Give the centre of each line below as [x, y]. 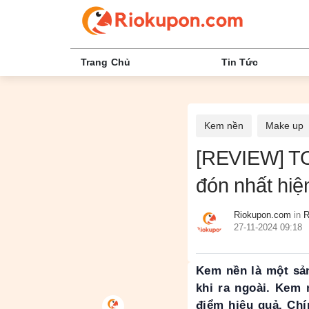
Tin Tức [240, 62]
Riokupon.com [262, 215]
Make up [285, 125]
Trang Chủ [106, 62]
